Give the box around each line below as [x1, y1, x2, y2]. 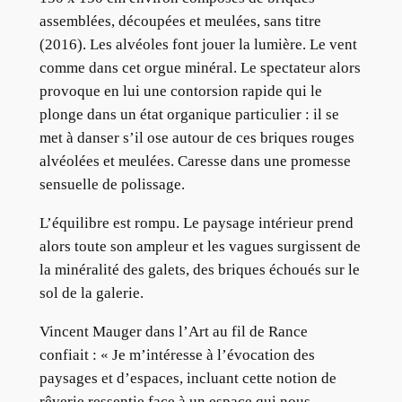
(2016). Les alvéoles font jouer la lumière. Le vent [39, 36, 357, 54]
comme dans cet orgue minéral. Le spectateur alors [39, 59, 361, 77]
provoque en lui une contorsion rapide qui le [39, 83, 322, 100]
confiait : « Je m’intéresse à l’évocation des [39, 345, 315, 363]
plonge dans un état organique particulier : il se [39, 106, 339, 124]
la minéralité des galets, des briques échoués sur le [39, 261, 360, 279]
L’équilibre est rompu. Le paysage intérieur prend [39, 214, 354, 232]
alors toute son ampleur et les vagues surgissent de [39, 238, 361, 256]
